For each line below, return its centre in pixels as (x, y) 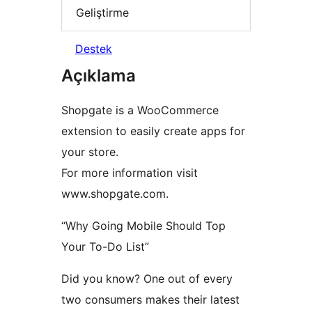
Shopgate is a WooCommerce (140, 110)
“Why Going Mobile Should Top (143, 226)
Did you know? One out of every (147, 279)
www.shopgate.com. (115, 194)
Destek (94, 49)
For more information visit (130, 173)
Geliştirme (102, 12)
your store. (90, 152)
